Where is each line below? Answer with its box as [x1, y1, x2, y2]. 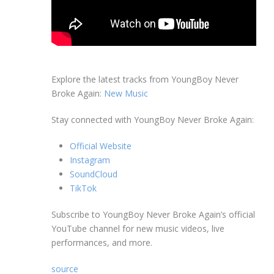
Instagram [70, 154, 110, 166]
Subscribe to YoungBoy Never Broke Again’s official [51, 209, 255, 221]
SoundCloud [70, 168, 117, 180]
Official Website [70, 140, 131, 152]
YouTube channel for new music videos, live [51, 223, 224, 235]
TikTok [70, 182, 97, 194]
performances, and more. [51, 237, 152, 249]
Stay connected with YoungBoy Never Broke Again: [51, 114, 254, 126]
